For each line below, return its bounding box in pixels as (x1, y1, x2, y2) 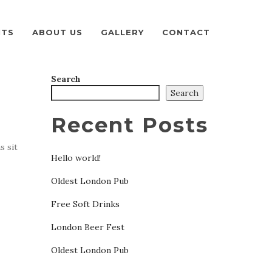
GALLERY (101, 27, 144, 37)
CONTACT (162, 27, 210, 37)
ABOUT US (32, 27, 83, 37)
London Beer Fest (50, 222, 124, 233)
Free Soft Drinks (50, 199, 120, 209)
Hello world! (50, 152, 101, 163)
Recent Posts (50, 112, 208, 138)
